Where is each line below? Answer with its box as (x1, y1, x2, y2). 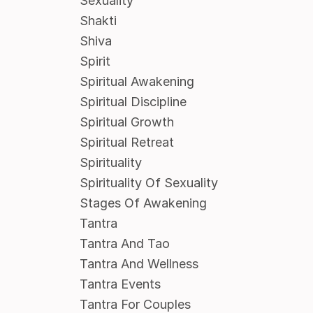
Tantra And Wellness (79, 256, 198, 272)
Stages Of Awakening (79, 196, 207, 211)
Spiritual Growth (79, 115, 174, 130)
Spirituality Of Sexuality (79, 175, 218, 191)
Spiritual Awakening (79, 74, 194, 89)
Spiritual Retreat (79, 135, 174, 150)
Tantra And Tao (79, 236, 170, 252)
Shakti (79, 13, 117, 29)
